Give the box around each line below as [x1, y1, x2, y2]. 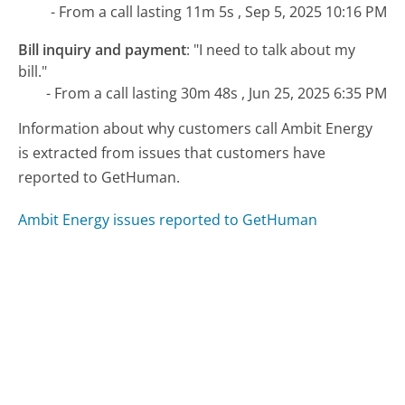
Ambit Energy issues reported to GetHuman [18, 209, 318, 230]
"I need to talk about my [193, 40, 356, 61]
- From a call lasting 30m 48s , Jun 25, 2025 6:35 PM [45, 83, 387, 104]
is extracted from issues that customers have [18, 143, 326, 164]
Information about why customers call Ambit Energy [18, 118, 373, 139]
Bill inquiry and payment [18, 40, 187, 61]
